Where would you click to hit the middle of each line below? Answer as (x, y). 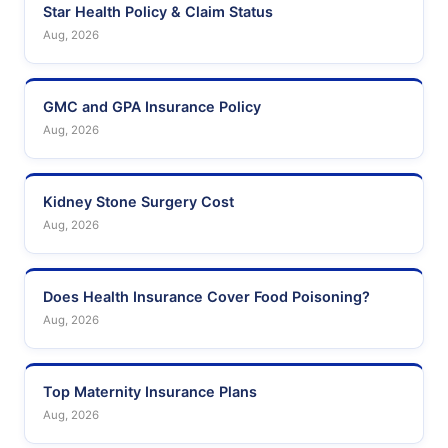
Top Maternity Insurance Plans (150, 392)
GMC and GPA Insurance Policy (152, 107)
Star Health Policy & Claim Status (158, 12)
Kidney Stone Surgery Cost (138, 202)
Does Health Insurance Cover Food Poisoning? (206, 297)
